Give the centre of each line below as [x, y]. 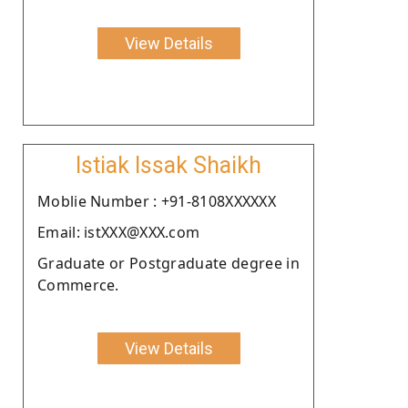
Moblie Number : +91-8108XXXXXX [157, 201]
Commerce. [78, 285]
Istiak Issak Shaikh [168, 165]
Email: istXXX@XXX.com [119, 232]
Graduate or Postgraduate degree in [168, 263]
